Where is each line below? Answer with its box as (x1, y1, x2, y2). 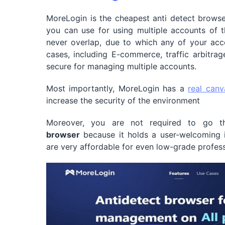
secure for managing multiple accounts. (46, 61, 196, 71)
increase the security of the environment (46, 95, 200, 105)
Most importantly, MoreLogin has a (46, 83, 188, 93)
